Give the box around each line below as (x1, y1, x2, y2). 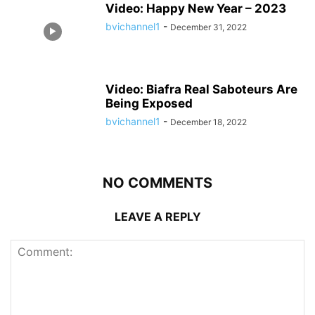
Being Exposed (105, 96, 193, 110)
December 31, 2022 (170, 22, 247, 32)
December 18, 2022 (170, 117, 247, 127)
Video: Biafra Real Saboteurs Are (105, 82, 297, 96)
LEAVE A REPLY (114, 210, 201, 224)
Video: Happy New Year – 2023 (105, 1, 286, 15)
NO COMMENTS (103, 174, 212, 191)
